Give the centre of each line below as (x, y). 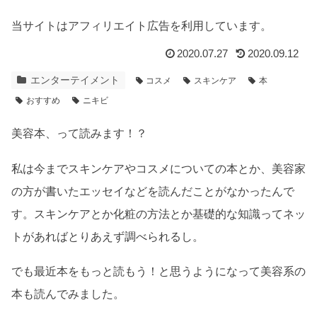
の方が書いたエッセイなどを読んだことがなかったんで (153, 191)
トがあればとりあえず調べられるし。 (108, 236)
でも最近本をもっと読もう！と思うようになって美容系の (158, 272)
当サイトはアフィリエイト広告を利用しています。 (142, 25)
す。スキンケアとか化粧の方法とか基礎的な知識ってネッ (158, 214)
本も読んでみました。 (68, 294)
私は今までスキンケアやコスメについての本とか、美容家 (158, 168)
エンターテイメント (75, 80)
